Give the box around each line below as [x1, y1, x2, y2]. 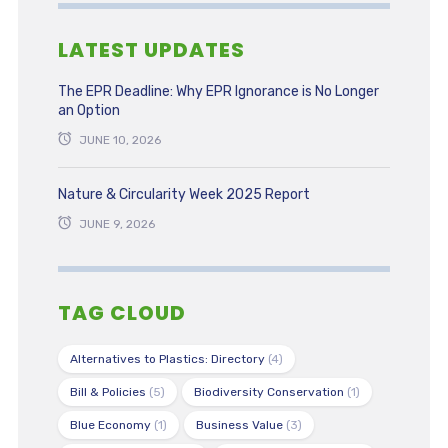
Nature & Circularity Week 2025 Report [57, 186, 310, 203]
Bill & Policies [69, 385, 146, 399]
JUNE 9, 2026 [78, 217, 155, 231]
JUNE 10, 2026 [78, 133, 161, 147]
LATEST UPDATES [57, 36, 245, 64]
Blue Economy [69, 418, 151, 432]
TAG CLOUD [57, 299, 186, 327]
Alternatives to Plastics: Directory [69, 352, 265, 366]
